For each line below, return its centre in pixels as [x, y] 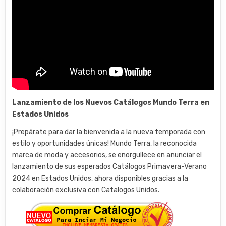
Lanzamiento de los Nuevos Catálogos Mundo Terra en [111, 102]
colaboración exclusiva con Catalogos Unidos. [86, 190]
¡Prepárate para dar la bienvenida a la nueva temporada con [109, 132]
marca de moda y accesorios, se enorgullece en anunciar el [107, 155]
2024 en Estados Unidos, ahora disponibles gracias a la [100, 178]
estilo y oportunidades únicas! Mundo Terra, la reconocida [105, 143]
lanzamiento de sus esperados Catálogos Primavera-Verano [110, 166]
